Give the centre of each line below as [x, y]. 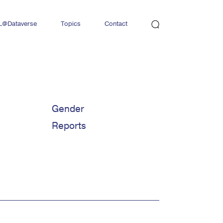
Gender [68, 109]
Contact [116, 24]
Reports [69, 126]
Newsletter [120, 49]
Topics [71, 24]
